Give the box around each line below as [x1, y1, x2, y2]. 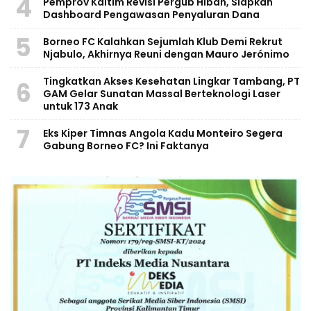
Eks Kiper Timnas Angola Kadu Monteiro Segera [43, 126, 283, 140]
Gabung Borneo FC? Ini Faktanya [43, 138, 209, 153]
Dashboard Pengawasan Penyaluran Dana [43, 7, 260, 22]
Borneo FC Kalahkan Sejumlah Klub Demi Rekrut [43, 34, 283, 49]
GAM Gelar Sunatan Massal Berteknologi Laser [43, 86, 280, 101]
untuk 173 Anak [43, 99, 118, 113]
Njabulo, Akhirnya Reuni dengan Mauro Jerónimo [43, 47, 289, 61]
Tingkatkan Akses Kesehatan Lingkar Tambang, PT [43, 74, 300, 88]
